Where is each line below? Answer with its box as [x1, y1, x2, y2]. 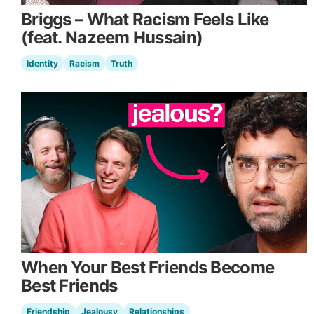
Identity [27, 58, 58, 69]
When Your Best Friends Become [21, 257, 275, 278]
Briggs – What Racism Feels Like [21, 9, 269, 30]
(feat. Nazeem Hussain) [21, 27, 203, 48]
